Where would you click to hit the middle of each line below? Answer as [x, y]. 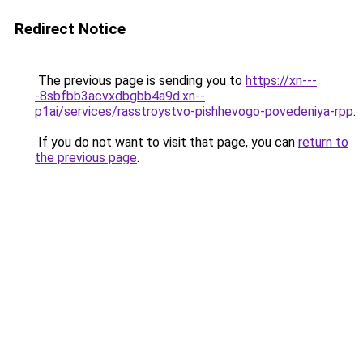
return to [323, 142]
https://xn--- [281, 81]
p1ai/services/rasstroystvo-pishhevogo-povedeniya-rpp [194, 111]
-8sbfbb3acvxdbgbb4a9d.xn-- [120, 96]
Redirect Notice [70, 29]
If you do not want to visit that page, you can [167, 142]
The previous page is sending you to [140, 81]
